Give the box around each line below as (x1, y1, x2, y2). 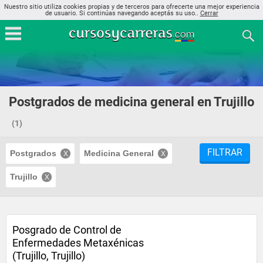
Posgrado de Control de (12, 224, 122, 236)
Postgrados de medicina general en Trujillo (9, 95, 254, 109)
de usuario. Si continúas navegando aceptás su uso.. (45, 9, 200, 17)
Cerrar (200, 9, 218, 17)
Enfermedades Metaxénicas (12, 237, 144, 249)
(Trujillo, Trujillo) (12, 249, 85, 262)
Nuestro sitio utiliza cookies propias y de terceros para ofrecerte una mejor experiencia (4, 3, 259, 11)
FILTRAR (207, 147, 242, 158)
